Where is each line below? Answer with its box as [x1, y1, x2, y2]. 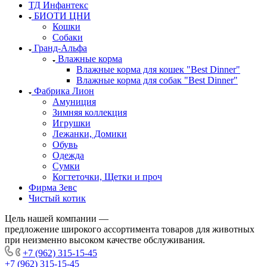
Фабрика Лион [34, 86, 94, 97]
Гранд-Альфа [34, 43, 87, 54]
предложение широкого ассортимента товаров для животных [5, 224, 254, 235]
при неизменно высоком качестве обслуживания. [5, 235, 205, 246]
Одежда [52, 150, 84, 161]
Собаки [52, 32, 83, 43]
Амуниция [52, 97, 96, 107]
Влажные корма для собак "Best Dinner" [76, 75, 238, 86]
